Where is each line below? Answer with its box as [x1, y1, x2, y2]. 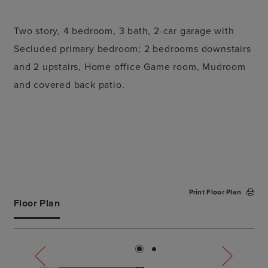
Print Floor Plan [188, 186, 243, 197]
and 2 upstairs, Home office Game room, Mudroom [14, 59, 246, 73]
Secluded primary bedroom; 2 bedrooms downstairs [14, 41, 251, 55]
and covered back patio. [14, 77, 131, 91]
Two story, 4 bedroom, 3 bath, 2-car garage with [14, 23, 234, 37]
